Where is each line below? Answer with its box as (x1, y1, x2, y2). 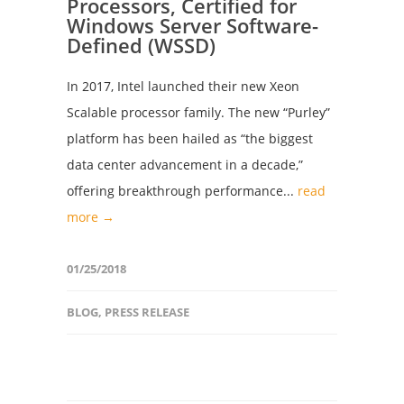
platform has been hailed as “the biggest (67, 130, 313, 147)
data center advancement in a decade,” (67, 156, 303, 173)
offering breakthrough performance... (67, 182, 298, 199)
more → (67, 208, 115, 225)
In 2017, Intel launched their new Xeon (67, 78, 299, 95)
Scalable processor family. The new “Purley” (67, 104, 330, 121)
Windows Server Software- (67, 12, 318, 39)
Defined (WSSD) (67, 32, 216, 59)
